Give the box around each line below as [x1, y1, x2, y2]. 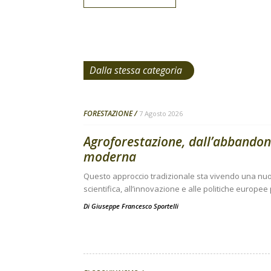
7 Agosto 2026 [139, 109, 183, 118]
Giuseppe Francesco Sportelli [91, 201, 178, 211]
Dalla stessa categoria [90, 64, 182, 77]
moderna [83, 148, 136, 165]
